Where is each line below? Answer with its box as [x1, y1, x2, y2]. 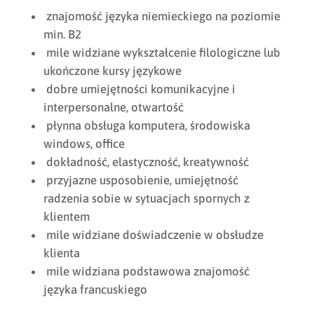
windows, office [43, 137, 125, 151]
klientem [43, 210, 90, 224]
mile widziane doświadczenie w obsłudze [43, 228, 264, 242]
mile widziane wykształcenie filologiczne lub [43, 46, 280, 60]
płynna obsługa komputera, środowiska [43, 118, 250, 132]
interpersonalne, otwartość [43, 100, 184, 114]
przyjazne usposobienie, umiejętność [43, 173, 238, 187]
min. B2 [43, 27, 81, 41]
